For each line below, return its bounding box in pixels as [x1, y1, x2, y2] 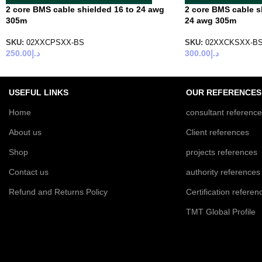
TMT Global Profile [186, 207, 256, 217]
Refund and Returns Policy [9, 187, 108, 197]
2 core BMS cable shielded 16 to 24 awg [6, 5, 164, 14]
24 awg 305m [184, 16, 236, 25]
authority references [186, 167, 260, 177]
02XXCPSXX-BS [26, 39, 84, 47]
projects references [186, 147, 257, 157]
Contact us [9, 167, 49, 177]
